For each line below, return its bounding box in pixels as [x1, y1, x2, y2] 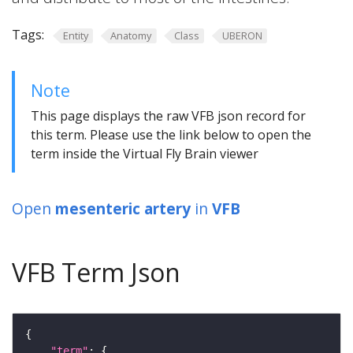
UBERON [221, 28, 262, 43]
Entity [62, 28, 88, 43]
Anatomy [110, 28, 152, 43]
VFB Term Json [12, 255, 180, 289]
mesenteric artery [55, 197, 191, 219]
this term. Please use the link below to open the [31, 125, 311, 143]
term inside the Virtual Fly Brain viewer [31, 144, 258, 162]
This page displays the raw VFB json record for [31, 106, 306, 124]
